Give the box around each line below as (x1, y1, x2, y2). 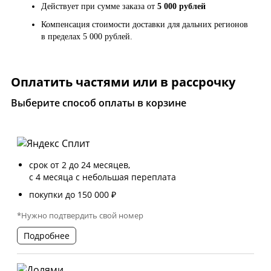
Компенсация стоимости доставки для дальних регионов (41, 20, 248, 30)
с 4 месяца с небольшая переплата (29, 171, 176, 183)
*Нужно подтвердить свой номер (17, 210, 143, 221)
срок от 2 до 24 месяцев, (29, 159, 130, 171)
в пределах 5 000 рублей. (41, 32, 135, 42)
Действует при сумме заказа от (41, 2, 157, 11)
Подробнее (24, 230, 70, 242)
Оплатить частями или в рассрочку (11, 74, 235, 91)
